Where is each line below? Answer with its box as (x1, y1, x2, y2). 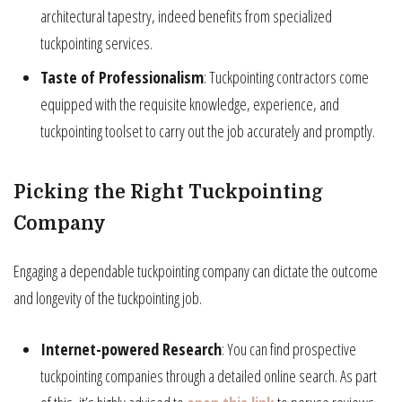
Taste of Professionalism (40, 66, 204, 88)
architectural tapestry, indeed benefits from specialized (40, 4, 332, 27)
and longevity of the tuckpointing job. (13, 287, 202, 310)
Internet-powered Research (40, 338, 222, 361)
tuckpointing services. (40, 31, 153, 54)
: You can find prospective (222, 338, 356, 361)
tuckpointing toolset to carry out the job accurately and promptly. (40, 119, 375, 142)
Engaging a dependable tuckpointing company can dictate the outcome (13, 260, 378, 283)
